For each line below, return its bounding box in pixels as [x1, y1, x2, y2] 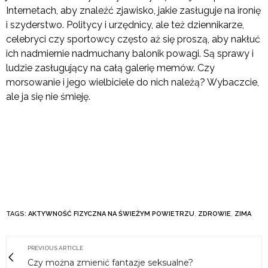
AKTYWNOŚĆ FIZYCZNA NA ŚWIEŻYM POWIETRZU [28, 210, 194, 218]
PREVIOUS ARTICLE [28, 245, 83, 252]
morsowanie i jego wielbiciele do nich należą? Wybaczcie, [6, 77, 259, 89]
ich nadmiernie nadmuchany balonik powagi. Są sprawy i [6, 48, 254, 60]
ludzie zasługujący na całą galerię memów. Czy [6, 62, 215, 74]
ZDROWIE [198, 210, 231, 218]
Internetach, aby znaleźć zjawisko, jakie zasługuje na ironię [6, 5, 261, 17]
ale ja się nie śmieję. [6, 91, 90, 103]
